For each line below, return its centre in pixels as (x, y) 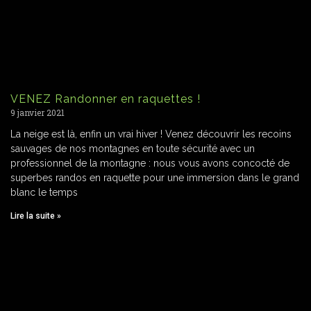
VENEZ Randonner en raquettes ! (106, 99)
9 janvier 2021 (37, 113)
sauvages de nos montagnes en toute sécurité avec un (133, 149)
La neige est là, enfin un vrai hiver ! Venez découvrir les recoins (151, 134)
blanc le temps (44, 193)
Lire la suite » (36, 216)
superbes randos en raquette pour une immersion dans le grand (155, 178)
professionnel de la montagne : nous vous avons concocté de (150, 163)
